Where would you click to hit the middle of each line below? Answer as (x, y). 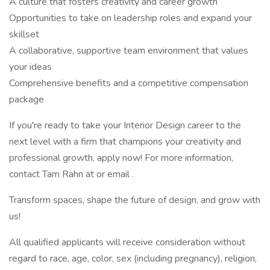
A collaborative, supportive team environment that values (129, 51)
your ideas (30, 67)
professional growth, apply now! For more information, (121, 158)
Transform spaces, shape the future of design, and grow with (135, 200)
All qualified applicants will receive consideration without (127, 242)
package (27, 99)
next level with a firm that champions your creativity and (125, 142)
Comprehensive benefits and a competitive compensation (129, 83)
